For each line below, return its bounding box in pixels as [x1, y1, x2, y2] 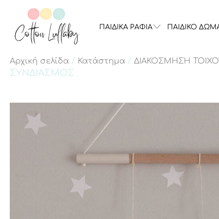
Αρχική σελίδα [10, 57, 69, 66]
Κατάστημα [78, 57, 125, 66]
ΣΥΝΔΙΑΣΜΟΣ [10, 68, 74, 78]
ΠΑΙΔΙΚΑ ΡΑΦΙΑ [99, 23, 153, 31]
